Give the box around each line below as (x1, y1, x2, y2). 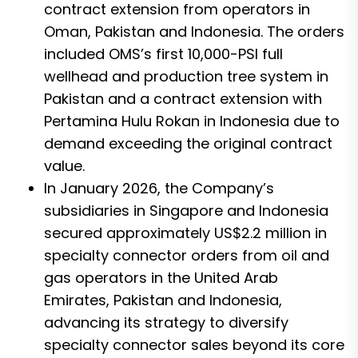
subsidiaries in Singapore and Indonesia (44, 200, 328, 221)
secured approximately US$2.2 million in (44, 222, 327, 243)
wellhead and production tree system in (44, 66, 328, 86)
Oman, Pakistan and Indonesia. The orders (44, 21, 344, 42)
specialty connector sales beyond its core (44, 334, 344, 355)
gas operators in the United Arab (44, 267, 278, 288)
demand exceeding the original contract (44, 133, 332, 153)
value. (44, 155, 85, 176)
